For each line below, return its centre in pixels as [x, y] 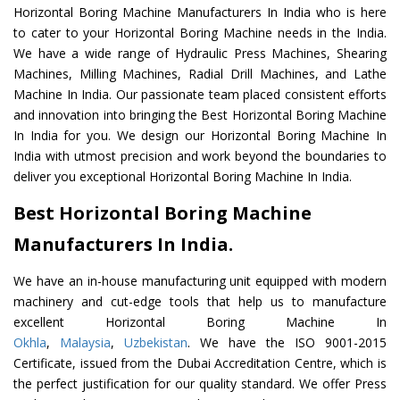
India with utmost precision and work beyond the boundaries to [200, 156]
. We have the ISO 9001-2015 [287, 343]
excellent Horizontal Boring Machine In [200, 322]
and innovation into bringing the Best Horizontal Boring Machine [200, 115]
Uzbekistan [156, 343]
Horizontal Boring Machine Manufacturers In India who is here [200, 12]
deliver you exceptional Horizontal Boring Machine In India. [183, 177]
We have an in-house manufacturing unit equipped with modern [200, 281]
